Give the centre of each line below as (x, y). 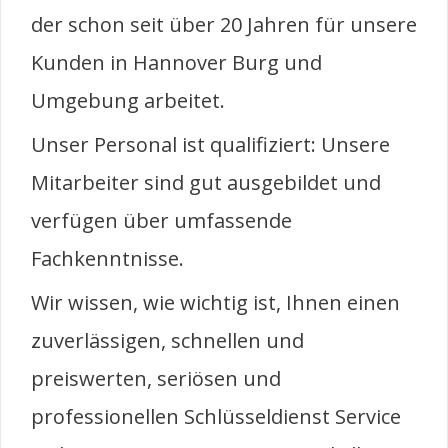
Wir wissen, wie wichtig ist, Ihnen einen (215, 302)
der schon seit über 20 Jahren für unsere (224, 24)
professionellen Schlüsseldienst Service (216, 416)
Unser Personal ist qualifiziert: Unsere (210, 144)
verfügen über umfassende (161, 220)
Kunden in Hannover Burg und (176, 62)
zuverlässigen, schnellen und (167, 340)
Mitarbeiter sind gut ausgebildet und (206, 182)
